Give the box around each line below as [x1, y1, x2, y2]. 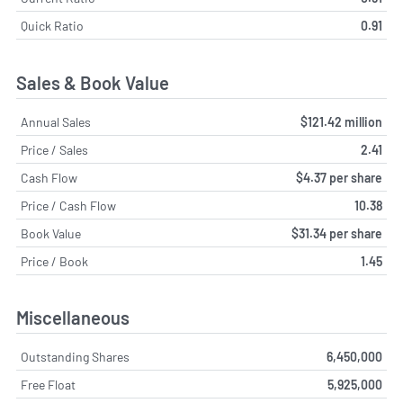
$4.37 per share [296, 169, 382, 185]
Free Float [21, 377, 76, 393]
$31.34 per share [291, 225, 382, 241]
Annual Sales [21, 113, 91, 130]
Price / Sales [21, 141, 88, 157]
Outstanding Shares [21, 349, 130, 365]
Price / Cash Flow [21, 197, 116, 213]
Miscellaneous [16, 307, 130, 329]
